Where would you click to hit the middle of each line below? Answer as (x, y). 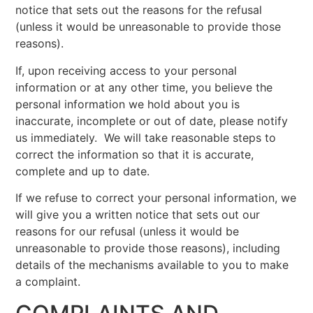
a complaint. (48, 282)
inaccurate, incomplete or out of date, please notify (152, 121)
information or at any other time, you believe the (144, 87)
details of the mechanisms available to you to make (152, 265)
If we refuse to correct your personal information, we (156, 198)
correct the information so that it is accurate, (135, 154)
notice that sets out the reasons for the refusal (139, 10)
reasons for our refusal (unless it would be (128, 232)
